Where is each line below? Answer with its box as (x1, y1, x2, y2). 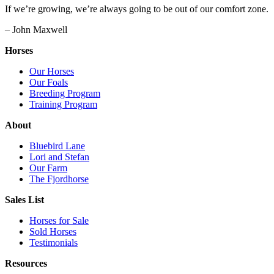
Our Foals (29, 77, 68, 88)
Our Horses (29, 66, 74, 77)
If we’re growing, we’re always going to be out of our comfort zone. (5, 4, 268, 15)
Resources (5, 258, 47, 269)
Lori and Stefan (29, 152, 89, 163)
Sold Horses (29, 226, 76, 237)
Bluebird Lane (29, 141, 85, 152)
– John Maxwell (5, 24, 67, 35)
